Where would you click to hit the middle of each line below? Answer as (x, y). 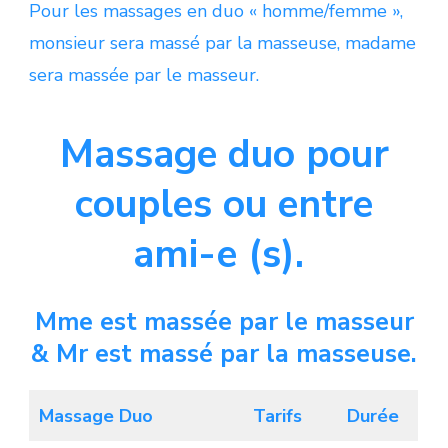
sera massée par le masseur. (144, 74)
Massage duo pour (224, 154)
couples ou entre (224, 204)
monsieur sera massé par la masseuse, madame (222, 42)
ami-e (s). (224, 254)
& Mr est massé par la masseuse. (224, 353)
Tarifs (277, 415)
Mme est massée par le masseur (224, 321)
